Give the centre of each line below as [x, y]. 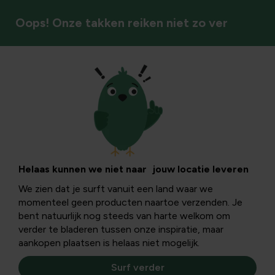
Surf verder [137, 267]
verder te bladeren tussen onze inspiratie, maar [121, 229]
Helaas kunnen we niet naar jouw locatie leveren [134, 169]
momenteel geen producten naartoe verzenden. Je [130, 202]
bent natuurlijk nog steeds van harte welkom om [124, 216]
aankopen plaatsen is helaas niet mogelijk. [109, 243]
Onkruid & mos [53, 89]
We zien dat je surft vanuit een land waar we [116, 189]
